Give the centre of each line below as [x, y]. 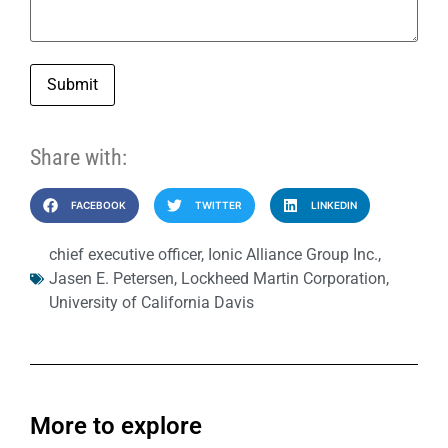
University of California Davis [151, 303]
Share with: [78, 157]
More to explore [116, 426]
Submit [72, 85]
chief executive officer [125, 255]
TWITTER [218, 205]
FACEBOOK [98, 205]
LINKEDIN [333, 205]
